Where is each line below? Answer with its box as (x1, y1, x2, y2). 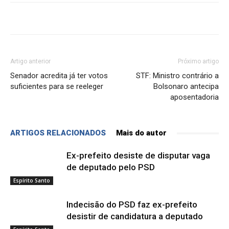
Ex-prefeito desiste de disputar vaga (66, 150, 210, 161)
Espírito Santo (13, 177, 50, 185)
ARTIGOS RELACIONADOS (10, 128, 106, 138)
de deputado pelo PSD (66, 162, 155, 173)
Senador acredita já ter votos (10, 71, 108, 81)
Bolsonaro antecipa (153, 82, 219, 91)
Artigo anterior (10, 58, 51, 65)
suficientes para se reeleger (10, 82, 103, 91)
